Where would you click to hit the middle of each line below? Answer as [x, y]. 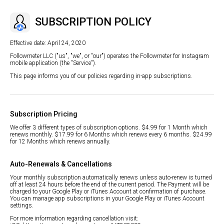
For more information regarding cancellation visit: [74, 219]
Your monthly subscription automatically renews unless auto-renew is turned [111, 178]
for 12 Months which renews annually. [60, 142]
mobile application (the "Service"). [53, 63]
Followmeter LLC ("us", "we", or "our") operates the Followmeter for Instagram [109, 56]
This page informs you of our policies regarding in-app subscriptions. [101, 76]
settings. [22, 206]
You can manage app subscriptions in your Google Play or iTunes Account [107, 199]
